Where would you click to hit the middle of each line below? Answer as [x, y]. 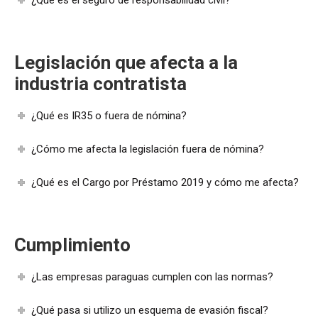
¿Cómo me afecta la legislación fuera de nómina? [148, 149]
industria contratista [100, 83]
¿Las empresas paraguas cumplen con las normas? [153, 276]
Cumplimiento [72, 245]
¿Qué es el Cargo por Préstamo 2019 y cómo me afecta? [165, 182]
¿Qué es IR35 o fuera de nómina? [109, 115]
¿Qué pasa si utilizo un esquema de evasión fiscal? [150, 310]
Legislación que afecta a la [126, 62]
